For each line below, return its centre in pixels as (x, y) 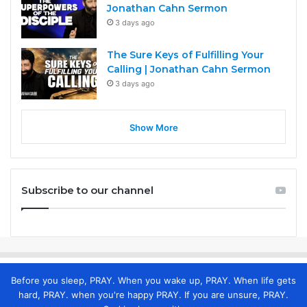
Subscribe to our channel (87, 191)
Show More (153, 128)
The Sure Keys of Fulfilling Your (185, 55)
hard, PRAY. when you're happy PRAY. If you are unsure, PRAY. (153, 295)
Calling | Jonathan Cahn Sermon (189, 70)
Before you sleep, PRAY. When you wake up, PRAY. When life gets (153, 281)
